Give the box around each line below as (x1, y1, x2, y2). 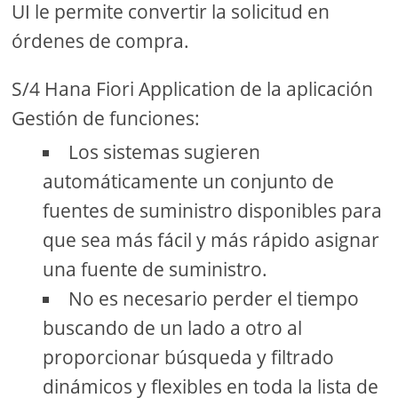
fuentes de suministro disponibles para (43, 197, 383, 223)
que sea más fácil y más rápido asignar (43, 227, 380, 252)
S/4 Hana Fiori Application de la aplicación (12, 76, 374, 101)
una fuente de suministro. (43, 256, 268, 282)
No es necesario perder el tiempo (68, 285, 360, 311)
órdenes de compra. (12, 28, 190, 53)
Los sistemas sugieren (68, 139, 261, 164)
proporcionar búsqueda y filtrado (43, 344, 335, 370)
